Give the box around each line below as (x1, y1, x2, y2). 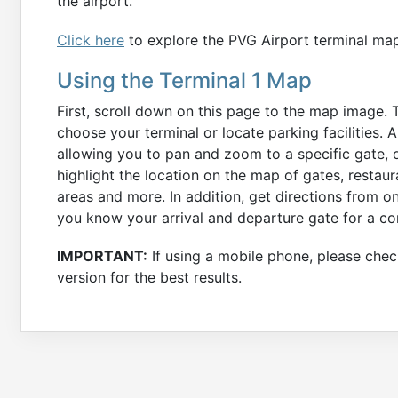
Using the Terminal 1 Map (57, 67, 312, 93)
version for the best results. (57, 267, 242, 286)
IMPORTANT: (57, 246, 147, 265)
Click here (57, 30, 124, 49)
